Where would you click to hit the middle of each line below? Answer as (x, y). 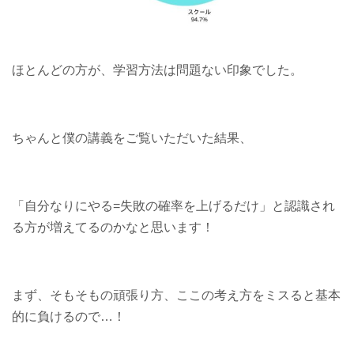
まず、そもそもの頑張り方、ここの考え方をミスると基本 (176, 295)
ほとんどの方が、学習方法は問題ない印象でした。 (157, 70)
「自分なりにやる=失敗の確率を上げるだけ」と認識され (173, 205)
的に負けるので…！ (69, 316)
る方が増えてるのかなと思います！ (113, 227)
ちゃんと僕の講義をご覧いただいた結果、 (132, 137)
